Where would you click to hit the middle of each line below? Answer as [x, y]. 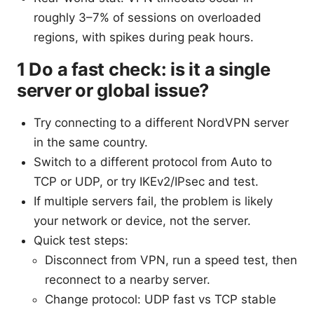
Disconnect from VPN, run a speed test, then [171, 260]
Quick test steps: [81, 241]
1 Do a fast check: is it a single [144, 69]
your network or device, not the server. [142, 221]
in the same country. [91, 143]
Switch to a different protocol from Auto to [153, 162]
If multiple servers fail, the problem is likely [153, 202]
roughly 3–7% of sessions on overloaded [148, 18]
